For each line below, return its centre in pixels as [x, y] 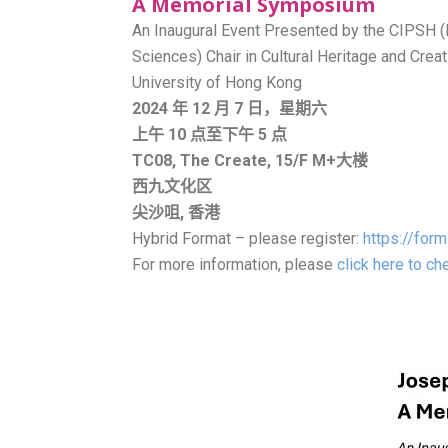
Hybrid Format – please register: [247, 238]
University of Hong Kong [217, 82]
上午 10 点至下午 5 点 [209, 134]
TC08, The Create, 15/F [222, 160]
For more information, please [234, 264]
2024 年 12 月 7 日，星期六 [229, 108]
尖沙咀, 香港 [176, 212]
